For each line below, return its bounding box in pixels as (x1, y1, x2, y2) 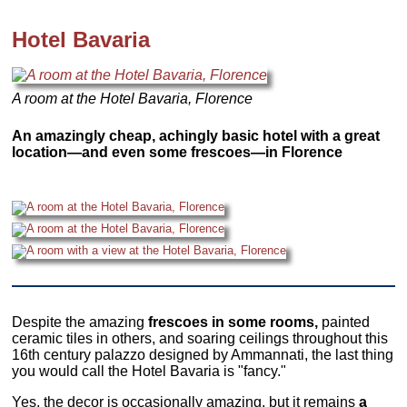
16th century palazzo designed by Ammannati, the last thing (12, 346, 394, 362)
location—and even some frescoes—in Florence (12, 144, 343, 161)
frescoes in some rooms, (148, 313, 319, 330)
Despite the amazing (12, 313, 149, 330)
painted (318, 313, 371, 330)
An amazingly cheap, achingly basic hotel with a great (12, 128, 381, 144)
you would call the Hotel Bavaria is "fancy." (12, 362, 287, 379)
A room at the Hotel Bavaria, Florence (12, 91, 253, 107)
